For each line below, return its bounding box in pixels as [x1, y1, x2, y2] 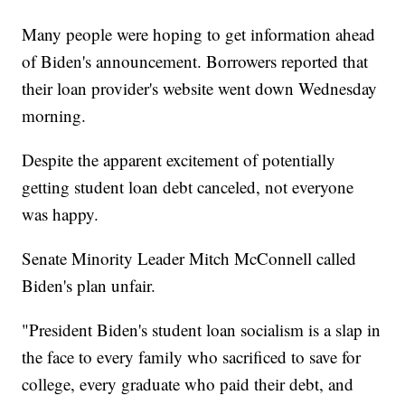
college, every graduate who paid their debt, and [22, 372, 354, 396]
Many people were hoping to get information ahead [22, 23, 376, 46]
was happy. [22, 202, 99, 226]
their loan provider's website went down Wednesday [22, 77, 378, 100]
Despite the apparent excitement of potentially [22, 148, 336, 172]
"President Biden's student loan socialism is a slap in [22, 318, 381, 342]
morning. [22, 104, 87, 127]
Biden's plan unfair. [22, 274, 156, 297]
